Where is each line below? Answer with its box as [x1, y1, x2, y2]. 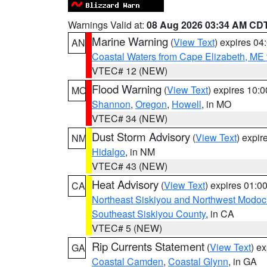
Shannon [92, 97, 131, 111]
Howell [172, 97, 201, 111]
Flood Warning [92, 81, 162, 97]
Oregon [135, 97, 167, 111]
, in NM [125, 145, 155, 159]
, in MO [201, 97, 231, 111]
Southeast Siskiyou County [92, 207, 206, 221]
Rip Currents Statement [92, 238, 204, 254]
